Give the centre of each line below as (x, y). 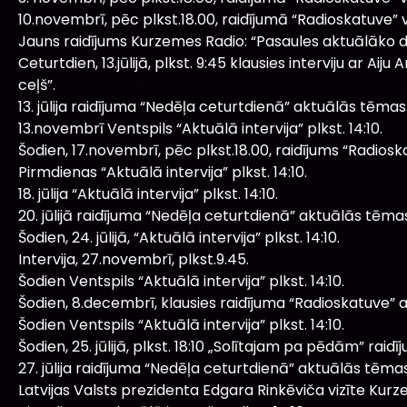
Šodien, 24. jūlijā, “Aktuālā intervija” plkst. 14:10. (179, 237)
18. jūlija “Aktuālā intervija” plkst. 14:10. (148, 194)
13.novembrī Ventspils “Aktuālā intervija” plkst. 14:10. (200, 128)
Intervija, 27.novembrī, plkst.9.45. (134, 259)
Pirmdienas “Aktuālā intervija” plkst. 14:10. (163, 172)
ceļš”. (37, 84)
